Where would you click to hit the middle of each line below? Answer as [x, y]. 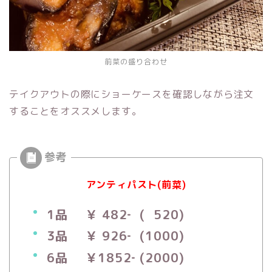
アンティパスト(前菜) [136, 184]
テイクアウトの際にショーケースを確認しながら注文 [132, 94]
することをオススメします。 [76, 111]
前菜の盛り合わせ [136, 61]
